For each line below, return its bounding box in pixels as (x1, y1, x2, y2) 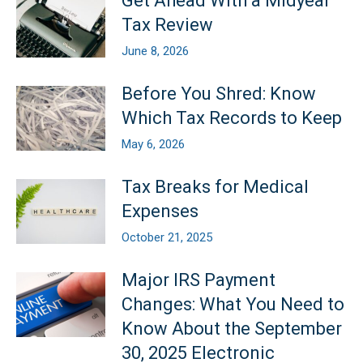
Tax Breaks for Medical (122, 177, 309, 198)
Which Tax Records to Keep (122, 108, 342, 129)
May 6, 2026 (122, 137, 185, 152)
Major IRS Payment (122, 270, 275, 291)
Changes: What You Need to (122, 294, 344, 315)
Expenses (122, 201, 199, 222)
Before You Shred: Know (122, 83, 316, 105)
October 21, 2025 (122, 230, 212, 246)
